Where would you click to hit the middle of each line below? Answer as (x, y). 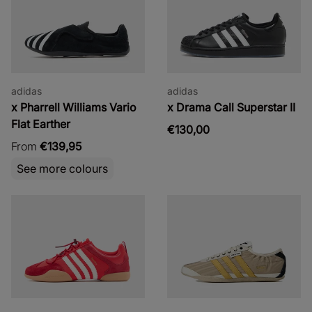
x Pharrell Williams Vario (74, 107)
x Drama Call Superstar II (231, 107)
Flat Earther (41, 124)
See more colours (62, 169)
